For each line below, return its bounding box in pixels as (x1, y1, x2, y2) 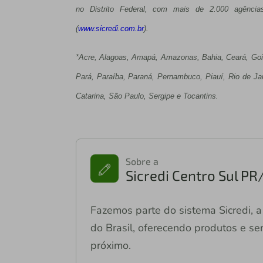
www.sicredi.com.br (77, 24, 144, 33)
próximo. (90, 238, 131, 253)
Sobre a (125, 156, 159, 167)
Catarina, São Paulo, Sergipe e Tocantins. (75, 92, 218, 101)
